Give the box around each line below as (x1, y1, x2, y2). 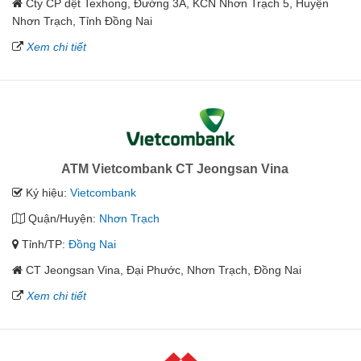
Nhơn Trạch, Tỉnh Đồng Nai (12, 15, 152, 28)
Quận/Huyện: (25, 212, 99, 226)
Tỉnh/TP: (19, 238, 68, 251)
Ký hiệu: (23, 186, 70, 200)
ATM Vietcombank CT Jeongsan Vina (60, 162, 288, 176)
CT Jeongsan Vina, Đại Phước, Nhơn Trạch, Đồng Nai (26, 263, 301, 277)
